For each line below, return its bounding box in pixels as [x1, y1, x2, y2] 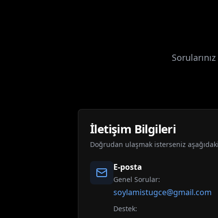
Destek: [113, 204, 137, 213]
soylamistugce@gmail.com [113, 187, 212, 198]
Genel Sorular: [113, 175, 160, 184]
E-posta [113, 162, 142, 172]
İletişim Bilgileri [90, 121, 176, 137]
